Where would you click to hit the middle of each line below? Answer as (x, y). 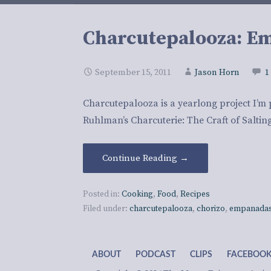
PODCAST (155, 255)
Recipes (195, 195)
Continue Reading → (146, 158)
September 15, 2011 (133, 73)
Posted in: (103, 195)
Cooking (138, 195)
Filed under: (106, 209)
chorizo (211, 209)
